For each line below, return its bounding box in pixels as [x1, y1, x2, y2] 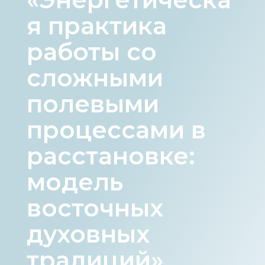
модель [26, 167, 123, 197]
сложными [26, 63, 163, 93]
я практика [26, 11, 167, 41]
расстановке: [26, 141, 195, 171]
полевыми [26, 89, 159, 119]
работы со [26, 37, 157, 67]
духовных [26, 219, 150, 249]
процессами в [26, 115, 206, 145]
